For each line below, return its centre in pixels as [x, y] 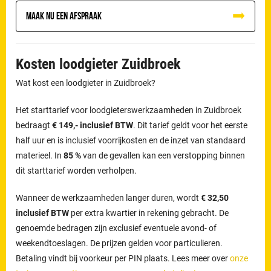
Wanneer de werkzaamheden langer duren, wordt [109, 198]
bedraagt [34, 125]
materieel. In [40, 155]
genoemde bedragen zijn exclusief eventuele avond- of [116, 228]
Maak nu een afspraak [64, 15]
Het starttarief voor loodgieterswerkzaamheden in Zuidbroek [129, 110]
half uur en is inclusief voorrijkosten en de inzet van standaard [131, 140]
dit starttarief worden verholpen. [77, 170]
